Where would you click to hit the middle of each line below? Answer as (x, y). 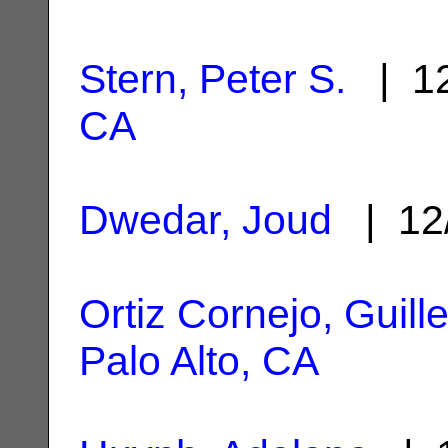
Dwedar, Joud (205, 219)
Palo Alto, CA (199, 360)
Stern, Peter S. (212, 78)
